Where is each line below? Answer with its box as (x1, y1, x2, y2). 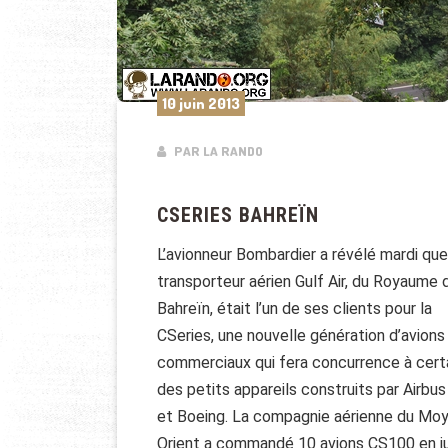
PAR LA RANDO (171, 143, 263, 160)
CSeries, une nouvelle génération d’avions (157, 326, 445, 346)
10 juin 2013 (162, 94, 240, 114)
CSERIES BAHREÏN (157, 203, 319, 228)
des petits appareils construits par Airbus (157, 380, 446, 400)
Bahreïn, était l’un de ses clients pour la (157, 299, 432, 319)
